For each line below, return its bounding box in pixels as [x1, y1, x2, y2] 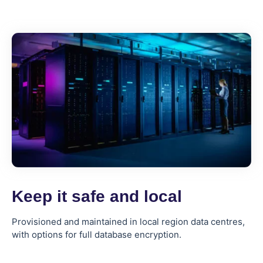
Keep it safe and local [12, 187, 182, 206]
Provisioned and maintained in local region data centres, [12, 216, 245, 228]
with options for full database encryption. [12, 229, 181, 241]
